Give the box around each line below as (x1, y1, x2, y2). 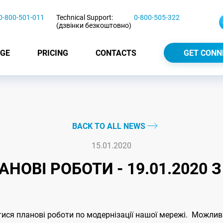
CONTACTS (96, 48, 136, 58)
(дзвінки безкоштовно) (56, 21, 131, 29)
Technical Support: (56, 13, 113, 21)
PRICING (37, 48, 68, 58)
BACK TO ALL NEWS (72, 121, 147, 131)
